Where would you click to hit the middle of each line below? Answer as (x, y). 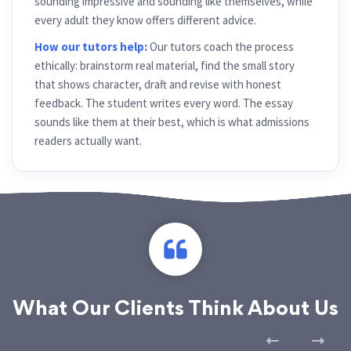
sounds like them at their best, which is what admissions (172, 122)
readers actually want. (88, 141)
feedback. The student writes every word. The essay (164, 103)
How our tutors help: (91, 47)
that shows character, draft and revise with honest (158, 84)
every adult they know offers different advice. (145, 20)
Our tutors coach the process (221, 47)
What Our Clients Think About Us (175, 310)
